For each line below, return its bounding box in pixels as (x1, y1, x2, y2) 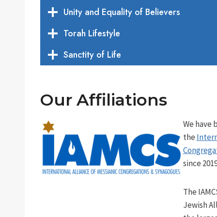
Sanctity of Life (63, 48, 121, 61)
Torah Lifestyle (63, 27, 120, 40)
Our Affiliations (40, 90, 167, 110)
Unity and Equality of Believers (63, 6, 180, 18)
